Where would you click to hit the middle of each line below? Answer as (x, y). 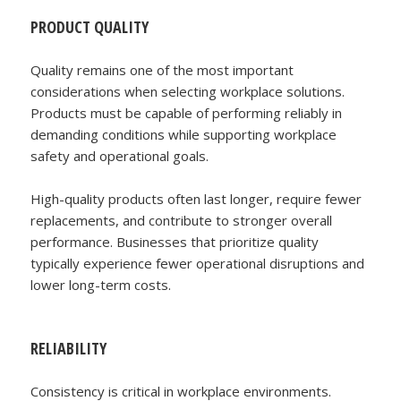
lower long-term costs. (101, 284)
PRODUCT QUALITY (90, 26)
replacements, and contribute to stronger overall (182, 220)
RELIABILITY (69, 348)
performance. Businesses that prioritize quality (175, 241)
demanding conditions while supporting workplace (184, 134)
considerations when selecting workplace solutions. (188, 91)
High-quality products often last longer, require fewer (196, 198)
